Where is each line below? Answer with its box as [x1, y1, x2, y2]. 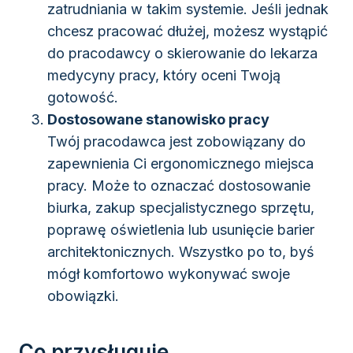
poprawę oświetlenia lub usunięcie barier [47, 221, 314, 239]
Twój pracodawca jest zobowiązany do [47, 133, 306, 150]
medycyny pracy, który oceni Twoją [47, 67, 281, 84]
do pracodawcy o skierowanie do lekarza [47, 45, 318, 62]
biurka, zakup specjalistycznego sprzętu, [47, 199, 314, 217]
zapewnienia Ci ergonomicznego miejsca [47, 155, 314, 173]
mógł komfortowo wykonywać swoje [47, 266, 290, 283]
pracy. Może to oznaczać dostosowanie [47, 177, 310, 195]
